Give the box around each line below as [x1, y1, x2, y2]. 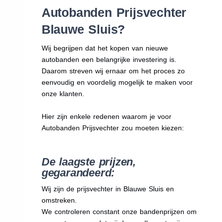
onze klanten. [41, 90, 84, 98]
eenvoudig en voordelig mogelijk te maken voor [41, 78, 193, 87]
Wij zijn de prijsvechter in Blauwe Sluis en [41, 185, 174, 193]
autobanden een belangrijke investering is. [41, 55, 176, 64]
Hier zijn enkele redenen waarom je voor [41, 112, 171, 121]
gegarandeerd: [41, 166, 115, 179]
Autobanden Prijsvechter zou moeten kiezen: [41, 124, 184, 132]
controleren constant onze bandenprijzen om [54, 208, 197, 216]
